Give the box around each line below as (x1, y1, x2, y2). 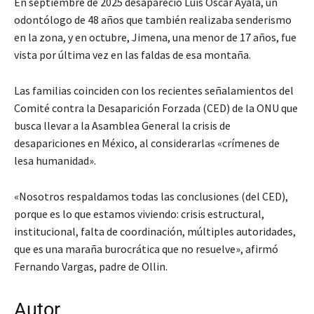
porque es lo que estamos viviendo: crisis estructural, (14, 207, 264, 221)
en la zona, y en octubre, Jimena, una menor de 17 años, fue (14, 30, 296, 45)
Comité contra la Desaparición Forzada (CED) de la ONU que (14, 101, 298, 116)
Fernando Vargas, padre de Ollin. (14, 259, 168, 274)
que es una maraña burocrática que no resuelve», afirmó (14, 242, 278, 257)
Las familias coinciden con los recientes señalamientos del (14, 83, 294, 98)
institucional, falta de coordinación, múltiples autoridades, (14, 224, 296, 239)
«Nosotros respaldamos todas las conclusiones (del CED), (14, 189, 288, 204)
